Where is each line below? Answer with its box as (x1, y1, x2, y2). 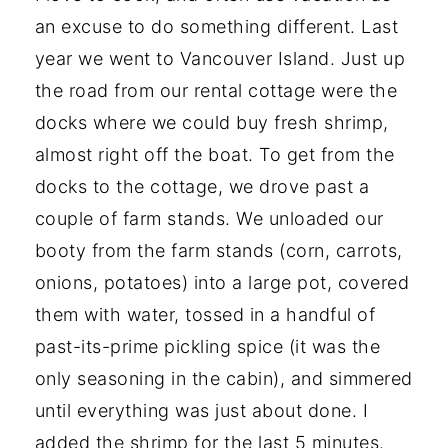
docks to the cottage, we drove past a (34, 176, 370, 198)
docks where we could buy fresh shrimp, (34, 112, 389, 134)
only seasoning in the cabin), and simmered (34, 368, 413, 390)
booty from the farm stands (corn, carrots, (34, 240, 403, 262)
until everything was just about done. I (34, 400, 369, 422)
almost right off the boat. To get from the (34, 144, 395, 166)
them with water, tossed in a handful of (34, 304, 376, 326)
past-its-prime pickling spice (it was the (34, 336, 381, 358)
